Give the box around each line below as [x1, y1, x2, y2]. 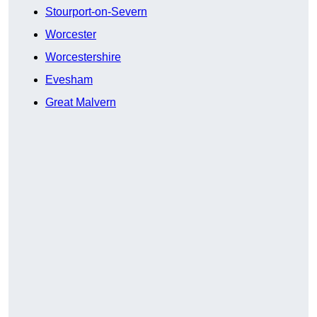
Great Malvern [45, 96, 116, 109]
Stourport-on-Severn [45, 6, 147, 18]
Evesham [45, 74, 93, 86]
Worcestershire [45, 51, 121, 64]
